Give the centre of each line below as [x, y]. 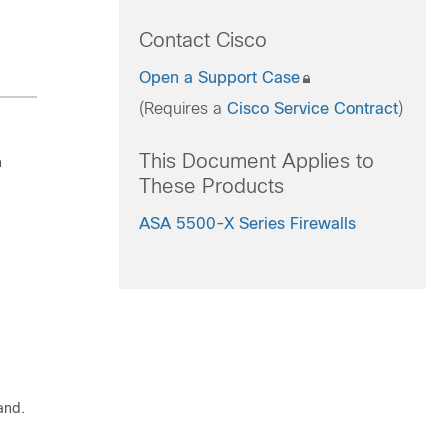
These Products [211, 186]
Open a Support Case [219, 77]
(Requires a [182, 108]
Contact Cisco [202, 40]
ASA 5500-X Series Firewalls [247, 223]
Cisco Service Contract [312, 108]
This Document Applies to [256, 161]
